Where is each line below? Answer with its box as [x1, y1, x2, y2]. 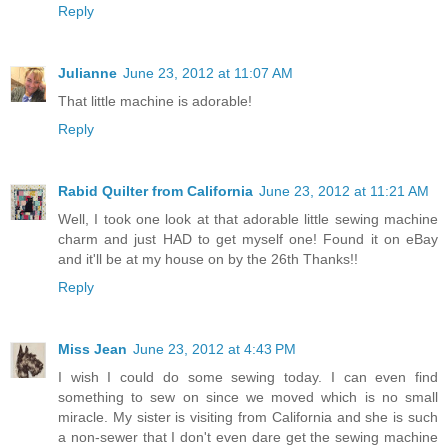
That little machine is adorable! [58, 93, 252, 110]
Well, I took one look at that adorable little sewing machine [58, 211, 438, 228]
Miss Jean [58, 341, 127, 358]
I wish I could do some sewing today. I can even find [58, 369, 438, 386]
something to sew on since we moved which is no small [58, 389, 438, 406]
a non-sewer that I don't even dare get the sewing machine [58, 429, 438, 446]
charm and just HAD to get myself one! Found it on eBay [58, 231, 438, 248]
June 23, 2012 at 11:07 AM [123, 65, 293, 82]
